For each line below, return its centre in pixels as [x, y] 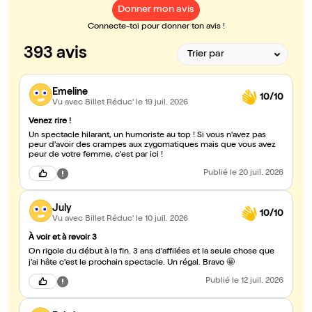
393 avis [55, 55]
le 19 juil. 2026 [162, 103]
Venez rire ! [50, 122]
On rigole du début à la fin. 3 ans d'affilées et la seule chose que [151, 252]
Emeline [70, 92]
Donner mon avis [156, 10]
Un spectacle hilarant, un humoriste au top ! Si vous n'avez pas [147, 136]
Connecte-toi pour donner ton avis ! [156, 28]
